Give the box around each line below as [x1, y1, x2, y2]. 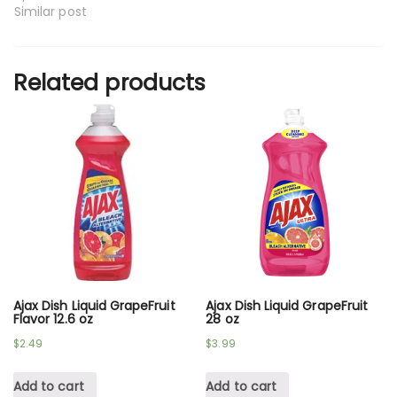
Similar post [14, 2, 87, 20]
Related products [13, 66, 206, 98]
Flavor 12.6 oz [13, 310, 93, 329]
